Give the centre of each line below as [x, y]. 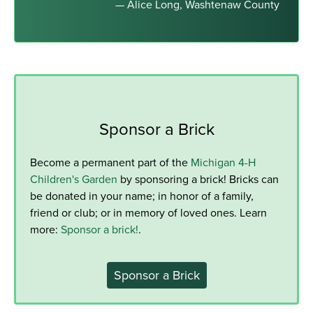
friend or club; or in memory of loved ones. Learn [148, 212]
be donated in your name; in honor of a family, [142, 195]
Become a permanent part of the [110, 162]
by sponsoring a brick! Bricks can [198, 179]
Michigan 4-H [223, 162]
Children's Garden [74, 179]
